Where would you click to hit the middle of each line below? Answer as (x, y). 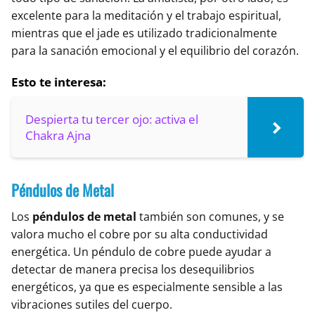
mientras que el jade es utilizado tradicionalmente (144, 33)
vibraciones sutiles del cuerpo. (92, 305)
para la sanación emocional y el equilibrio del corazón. (155, 51)
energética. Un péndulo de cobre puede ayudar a (141, 252)
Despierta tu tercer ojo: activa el (112, 120)
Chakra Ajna (58, 136)
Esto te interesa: (59, 82)
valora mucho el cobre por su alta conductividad (140, 234)
